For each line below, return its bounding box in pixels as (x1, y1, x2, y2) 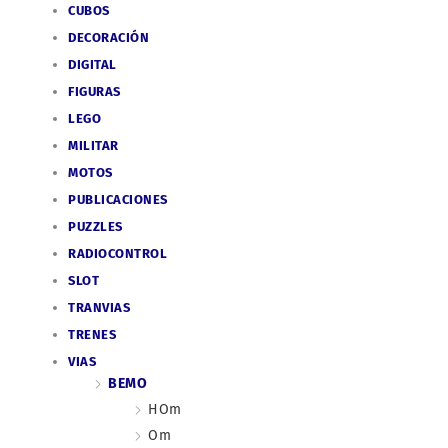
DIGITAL (68, 57, 117, 73)
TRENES (68, 327, 117, 343)
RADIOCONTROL (68, 246, 168, 262)
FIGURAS (68, 84, 121, 100)
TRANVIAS (68, 300, 131, 316)
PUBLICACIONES (68, 192, 168, 208)
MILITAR (68, 138, 119, 154)
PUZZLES (68, 219, 123, 235)
